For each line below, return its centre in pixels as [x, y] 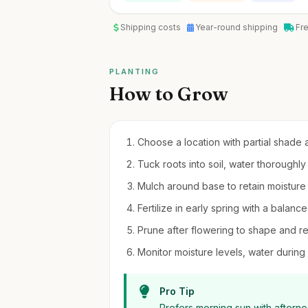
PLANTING [135, 71]
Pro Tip [177, 291]
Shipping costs [151, 27]
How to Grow [169, 93]
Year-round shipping [238, 27]
